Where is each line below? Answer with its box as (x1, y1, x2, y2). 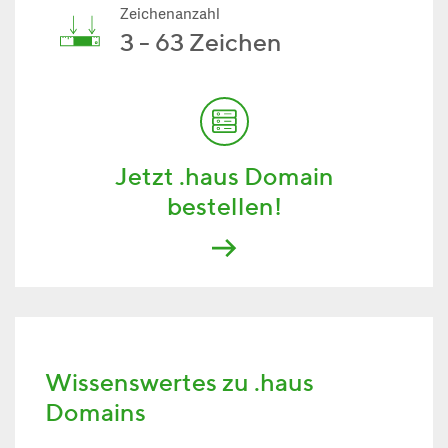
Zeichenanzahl (120, 6, 220, 25)
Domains (45, 397, 146, 427)
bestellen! (166, 191, 282, 221)
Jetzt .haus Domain (114, 161, 334, 191)
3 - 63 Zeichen (120, 27, 282, 57)
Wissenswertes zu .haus (45, 367, 314, 397)
